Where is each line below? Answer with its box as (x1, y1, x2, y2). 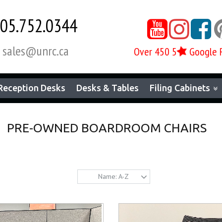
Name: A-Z (98, 172, 129, 181)
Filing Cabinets (150, 83, 210, 93)
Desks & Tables (76, 83, 139, 93)
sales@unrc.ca (2, 43, 69, 59)
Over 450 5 (134, 45, 177, 58)
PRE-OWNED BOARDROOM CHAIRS (7, 121, 207, 135)
